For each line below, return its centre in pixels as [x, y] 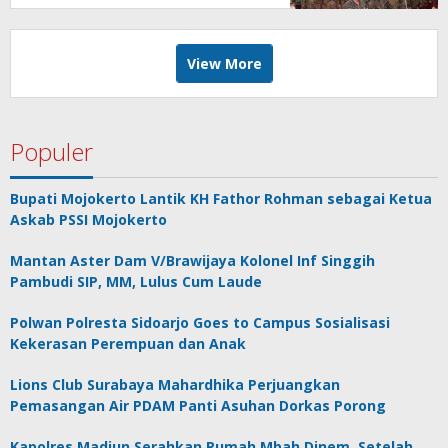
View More [224, 64]
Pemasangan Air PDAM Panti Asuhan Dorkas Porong [198, 406]
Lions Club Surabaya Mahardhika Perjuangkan [175, 385]
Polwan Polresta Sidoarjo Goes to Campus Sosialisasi [200, 323]
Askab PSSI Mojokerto [88, 220]
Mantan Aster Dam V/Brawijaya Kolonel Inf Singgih [192, 261]
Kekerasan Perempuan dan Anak [128, 344]
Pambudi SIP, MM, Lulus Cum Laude [136, 282]
